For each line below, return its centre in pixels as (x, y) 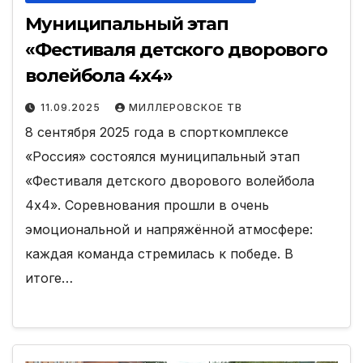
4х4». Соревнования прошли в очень (147, 205)
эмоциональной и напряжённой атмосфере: (169, 230)
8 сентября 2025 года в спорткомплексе (157, 132)
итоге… (49, 278)
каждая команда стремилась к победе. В (159, 254)
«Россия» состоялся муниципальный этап (162, 157)
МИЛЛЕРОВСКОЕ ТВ (186, 108)
